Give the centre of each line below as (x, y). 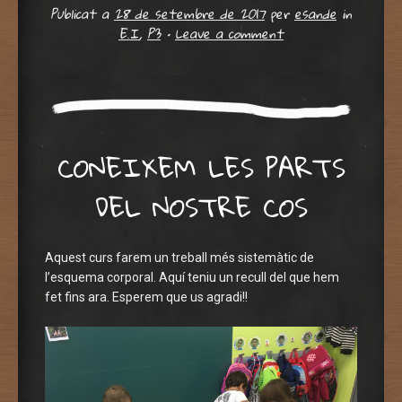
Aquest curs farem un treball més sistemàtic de (179, 257)
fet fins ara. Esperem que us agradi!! (146, 297)
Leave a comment (229, 34)
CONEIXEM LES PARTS (201, 168)
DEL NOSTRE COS (201, 207)
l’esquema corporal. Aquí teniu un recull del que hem (192, 277)
